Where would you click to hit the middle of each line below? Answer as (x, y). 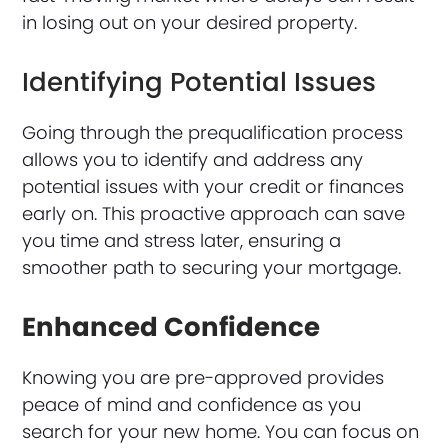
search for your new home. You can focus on (221, 431)
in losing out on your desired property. (190, 22)
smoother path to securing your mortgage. (212, 267)
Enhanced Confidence (171, 326)
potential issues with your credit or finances (213, 186)
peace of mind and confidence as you (192, 404)
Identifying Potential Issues (199, 81)
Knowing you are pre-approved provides (203, 377)
